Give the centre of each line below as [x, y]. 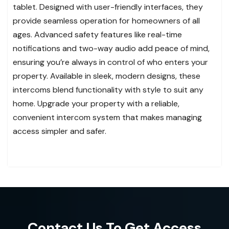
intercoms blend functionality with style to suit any [108, 90]
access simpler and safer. [60, 131]
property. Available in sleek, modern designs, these [107, 76]
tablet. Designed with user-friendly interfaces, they [108, 7]
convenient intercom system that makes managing [107, 118]
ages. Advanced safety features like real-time [97, 35]
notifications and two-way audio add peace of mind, [111, 49]
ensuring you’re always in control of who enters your [110, 62]
